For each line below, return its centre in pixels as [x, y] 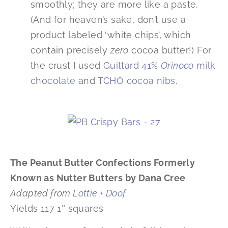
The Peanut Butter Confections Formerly [103, 163]
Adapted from [42, 193]
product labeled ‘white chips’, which [111, 35]
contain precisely [71, 50]
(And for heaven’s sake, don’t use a [108, 20]
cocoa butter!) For [170, 50]
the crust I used [67, 66]
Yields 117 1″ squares [57, 208]
